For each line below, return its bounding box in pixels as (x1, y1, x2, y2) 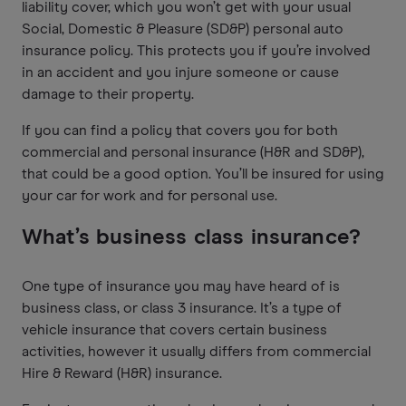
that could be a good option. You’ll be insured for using (22, 166, 384, 181)
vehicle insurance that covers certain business (22, 322, 327, 337)
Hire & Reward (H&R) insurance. (22, 365, 222, 381)
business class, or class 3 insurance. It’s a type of (22, 300, 342, 315)
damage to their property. (22, 86, 194, 101)
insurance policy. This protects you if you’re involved (22, 43, 371, 58)
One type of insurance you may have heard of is (22, 278, 340, 294)
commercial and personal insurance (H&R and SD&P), (22, 144, 364, 159)
